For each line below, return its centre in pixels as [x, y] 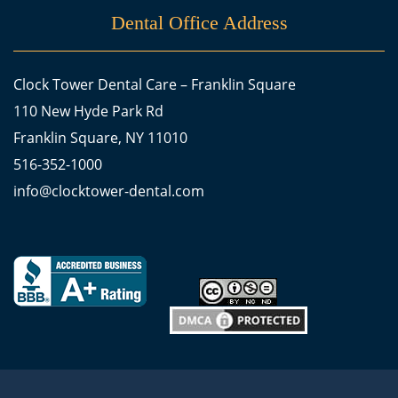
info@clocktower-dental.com [109, 191]
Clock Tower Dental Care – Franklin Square [155, 85]
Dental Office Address [199, 23]
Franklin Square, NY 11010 [100, 138]
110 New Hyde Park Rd [88, 111]
